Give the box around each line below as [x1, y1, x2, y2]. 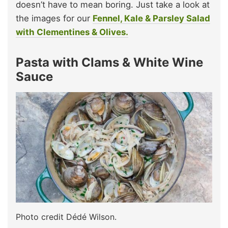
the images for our [16, 13, 93, 23]
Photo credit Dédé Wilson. [16, 211, 117, 222]
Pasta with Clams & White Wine [16, 54, 203, 70]
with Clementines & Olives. [16, 26, 128, 37]
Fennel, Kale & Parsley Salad [93, 13, 210, 23]
